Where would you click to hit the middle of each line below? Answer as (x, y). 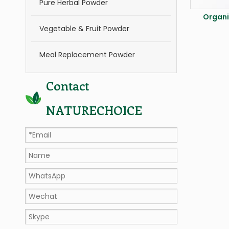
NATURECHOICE (94, 110)
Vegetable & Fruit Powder (84, 29)
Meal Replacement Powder (87, 55)
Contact (67, 85)
